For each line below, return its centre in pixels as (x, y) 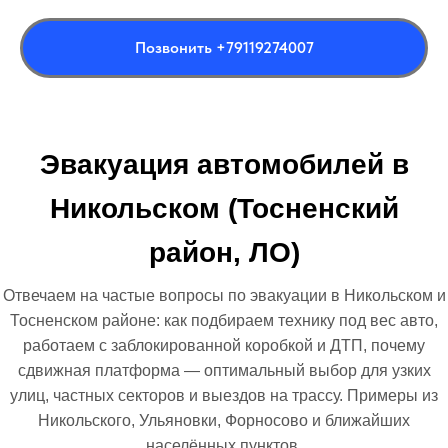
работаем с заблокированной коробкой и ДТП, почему (224, 345)
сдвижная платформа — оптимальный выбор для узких (224, 370)
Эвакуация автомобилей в (224, 164)
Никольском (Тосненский (224, 208)
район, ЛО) (224, 252)
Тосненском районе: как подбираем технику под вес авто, (224, 320)
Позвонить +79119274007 (224, 47)
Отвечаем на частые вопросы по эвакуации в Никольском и (224, 295)
